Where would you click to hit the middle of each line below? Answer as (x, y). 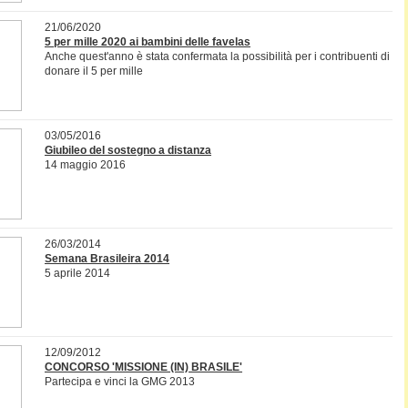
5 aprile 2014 (77, 273)
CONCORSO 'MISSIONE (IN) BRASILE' (143, 367)
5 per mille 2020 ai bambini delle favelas (148, 42)
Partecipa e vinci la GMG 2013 (120, 382)
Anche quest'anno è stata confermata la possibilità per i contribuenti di (217, 56)
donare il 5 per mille (94, 71)
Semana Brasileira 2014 (107, 259)
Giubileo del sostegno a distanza (128, 150)
